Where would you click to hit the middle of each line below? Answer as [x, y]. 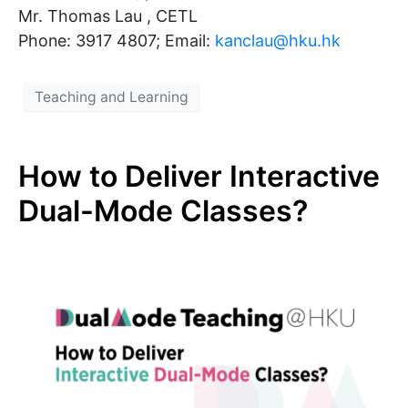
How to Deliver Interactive [199, 177]
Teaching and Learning [112, 97]
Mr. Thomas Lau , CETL [108, 16]
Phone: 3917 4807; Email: [117, 41]
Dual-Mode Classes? [163, 211]
